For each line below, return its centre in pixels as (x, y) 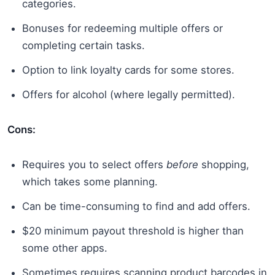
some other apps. (65, 248)
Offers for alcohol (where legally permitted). (129, 94)
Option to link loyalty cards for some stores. (128, 70)
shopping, (224, 164)
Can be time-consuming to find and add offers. (136, 206)
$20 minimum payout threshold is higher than (133, 230)
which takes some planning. (90, 181)
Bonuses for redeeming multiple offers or (122, 28)
